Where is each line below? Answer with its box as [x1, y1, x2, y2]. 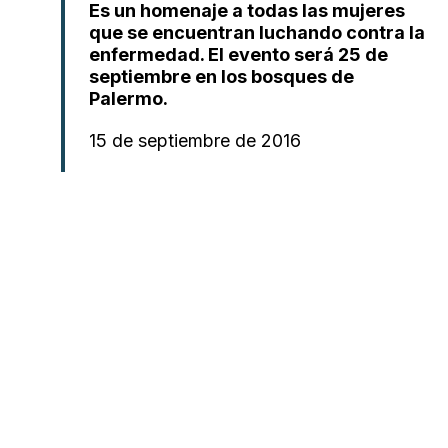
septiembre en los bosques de [89, 66, 355, 87]
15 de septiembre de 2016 [89, 130, 302, 151]
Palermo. [89, 88, 169, 109]
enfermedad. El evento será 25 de [89, 44, 389, 65]
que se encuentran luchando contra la [89, 22, 426, 43]
